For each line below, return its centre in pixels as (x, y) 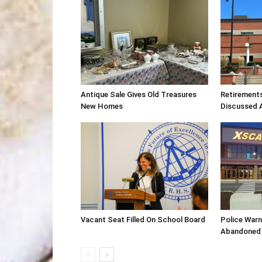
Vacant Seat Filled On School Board (143, 220)
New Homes (102, 106)
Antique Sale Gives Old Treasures (139, 94)
